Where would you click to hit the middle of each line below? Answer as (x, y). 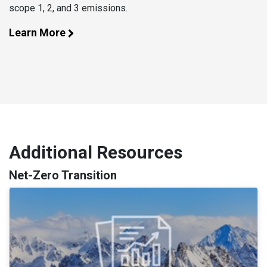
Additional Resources (96, 153)
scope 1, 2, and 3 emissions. (68, 8)
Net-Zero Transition (63, 176)
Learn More (37, 33)
